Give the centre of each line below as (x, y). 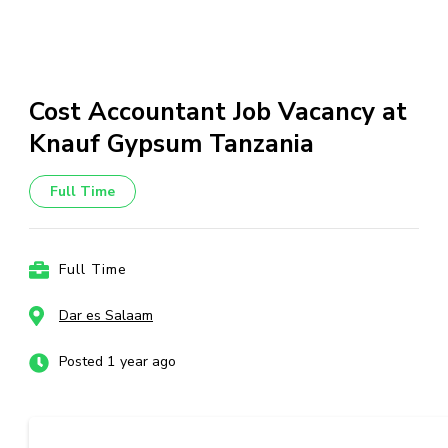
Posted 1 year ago (117, 361)
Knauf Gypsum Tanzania (171, 144)
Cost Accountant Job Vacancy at (218, 112)
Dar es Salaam (106, 315)
